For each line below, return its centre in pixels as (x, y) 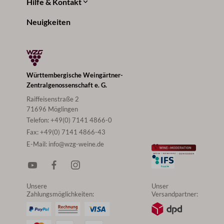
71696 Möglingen (52, 109)
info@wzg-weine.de (76, 144)
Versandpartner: (174, 194)
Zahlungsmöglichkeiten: (60, 194)
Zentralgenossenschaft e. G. (66, 85)
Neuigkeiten (48, 22)
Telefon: (38, 120)
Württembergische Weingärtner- (74, 75)
